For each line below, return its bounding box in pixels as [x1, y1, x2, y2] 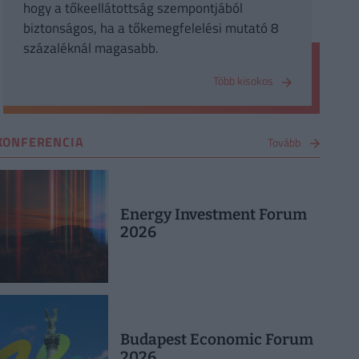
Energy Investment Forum [119, 205, 307, 224]
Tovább [267, 133, 301, 151]
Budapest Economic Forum [119, 330, 313, 349]
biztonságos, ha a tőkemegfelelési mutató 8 [22, 18, 279, 39]
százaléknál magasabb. [22, 38, 159, 59]
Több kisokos [212, 72, 276, 90]
